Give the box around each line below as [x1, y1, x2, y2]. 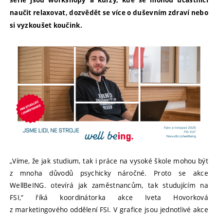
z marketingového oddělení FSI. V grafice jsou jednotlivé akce [10, 205, 208, 215]
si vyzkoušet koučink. [10, 21, 82, 30]
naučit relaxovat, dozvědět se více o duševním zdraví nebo [10, 8, 208, 18]
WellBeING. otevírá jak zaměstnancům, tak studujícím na [10, 181, 208, 190]
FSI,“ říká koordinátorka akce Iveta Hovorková [10, 193, 208, 202]
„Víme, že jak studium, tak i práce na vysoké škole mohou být [10, 156, 208, 166]
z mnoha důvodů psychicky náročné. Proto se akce [10, 168, 208, 178]
